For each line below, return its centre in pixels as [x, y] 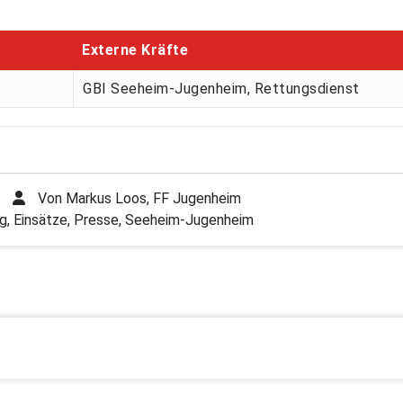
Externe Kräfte [135, 50]
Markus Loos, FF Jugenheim [153, 199]
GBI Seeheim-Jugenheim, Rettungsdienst [221, 89]
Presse [96, 220]
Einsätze [40, 220]
